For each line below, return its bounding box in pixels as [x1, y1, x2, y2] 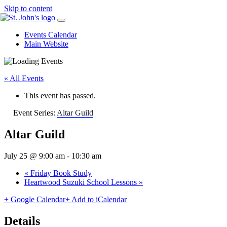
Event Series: [13, 108, 57, 117]
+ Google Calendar [4, 195, 65, 204]
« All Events [4, 74, 44, 83]
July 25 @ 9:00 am [4, 151, 65, 160]
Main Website [24, 40, 68, 48]
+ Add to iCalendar [65, 195, 127, 204]
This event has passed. [24, 91, 96, 100]
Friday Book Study [28, 168, 92, 177]
